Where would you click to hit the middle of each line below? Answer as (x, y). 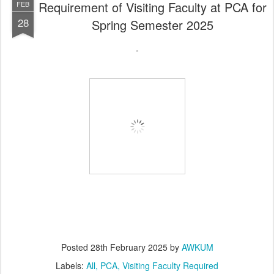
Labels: (71, 265)
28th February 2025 (129, 247)
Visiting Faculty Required (170, 265)
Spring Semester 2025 (152, 25)
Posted (76, 247)
